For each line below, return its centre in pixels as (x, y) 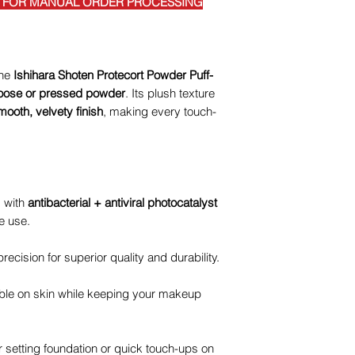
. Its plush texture (170, 93)
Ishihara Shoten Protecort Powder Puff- (113, 75)
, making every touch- (160, 111)
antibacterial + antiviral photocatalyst (122, 202)
